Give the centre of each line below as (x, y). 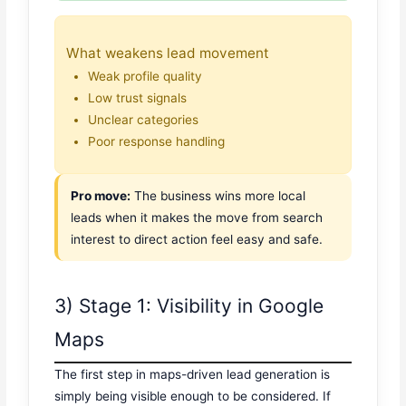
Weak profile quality (145, 76)
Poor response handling (157, 141)
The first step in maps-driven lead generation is (193, 374)
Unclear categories (144, 119)
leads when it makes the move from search (197, 218)
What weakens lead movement (168, 53)
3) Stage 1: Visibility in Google (189, 305)
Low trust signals (138, 97)
